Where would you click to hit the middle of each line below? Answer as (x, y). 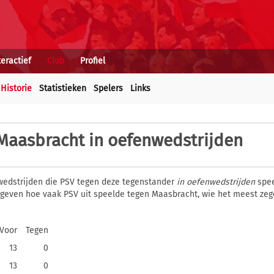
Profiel (93, 61)
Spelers (108, 88)
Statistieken (63, 88)
